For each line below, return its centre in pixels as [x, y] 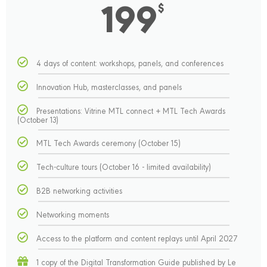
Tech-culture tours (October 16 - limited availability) [124, 166]
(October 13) [38, 119]
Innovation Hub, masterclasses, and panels [109, 86]
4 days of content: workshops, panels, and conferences [130, 63]
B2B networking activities [80, 190]
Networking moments [73, 214]
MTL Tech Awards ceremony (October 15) [109, 142]
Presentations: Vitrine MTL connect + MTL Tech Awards [131, 110]
